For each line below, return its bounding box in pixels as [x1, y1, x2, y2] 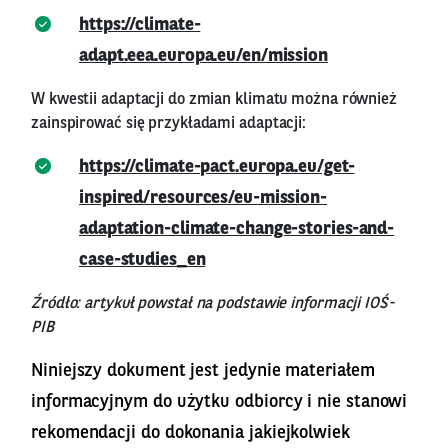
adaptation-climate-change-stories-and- [79, 219, 395, 238]
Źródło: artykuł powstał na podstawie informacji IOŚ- [31, 295, 395, 312]
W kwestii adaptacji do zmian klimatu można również [31, 91, 397, 108]
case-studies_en [79, 250, 206, 269]
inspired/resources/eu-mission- [79, 188, 327, 207]
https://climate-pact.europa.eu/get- [79, 157, 355, 176]
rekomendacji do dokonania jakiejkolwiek [31, 423, 350, 442]
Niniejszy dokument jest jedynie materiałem [31, 361, 375, 380]
